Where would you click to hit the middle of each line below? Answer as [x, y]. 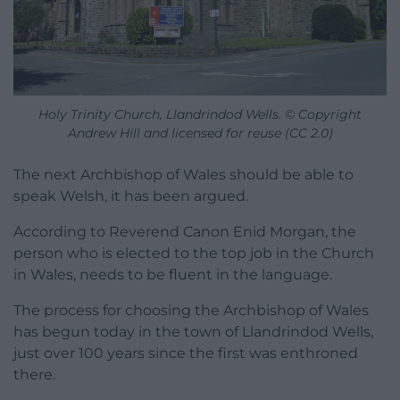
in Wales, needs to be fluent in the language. [173, 274]
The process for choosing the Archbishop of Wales [191, 310]
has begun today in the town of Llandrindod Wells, [193, 331]
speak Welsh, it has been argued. [131, 196]
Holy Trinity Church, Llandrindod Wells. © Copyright [200, 114]
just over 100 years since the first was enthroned [186, 353]
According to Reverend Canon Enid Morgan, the [185, 231]
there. [34, 374]
